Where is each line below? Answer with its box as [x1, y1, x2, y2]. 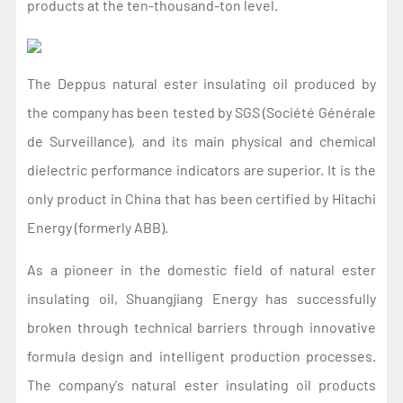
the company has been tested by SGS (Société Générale [27, 103, 376, 121]
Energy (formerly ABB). [27, 218, 172, 236]
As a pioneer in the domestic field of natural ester [27, 260, 376, 278]
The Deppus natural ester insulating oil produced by [27, 74, 376, 92]
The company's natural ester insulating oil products [27, 375, 376, 393]
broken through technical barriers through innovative [27, 318, 376, 336]
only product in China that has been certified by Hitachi [27, 189, 376, 207]
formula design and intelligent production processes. [27, 346, 376, 364]
